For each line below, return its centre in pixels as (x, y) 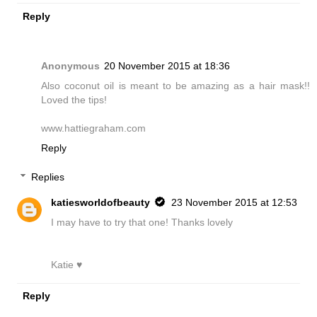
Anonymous (70, 65)
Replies (48, 177)
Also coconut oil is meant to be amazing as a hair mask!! (175, 85)
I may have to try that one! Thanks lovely (142, 223)
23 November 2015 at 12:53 (235, 203)
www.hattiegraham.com (93, 128)
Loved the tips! (74, 99)
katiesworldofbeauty (101, 203)
